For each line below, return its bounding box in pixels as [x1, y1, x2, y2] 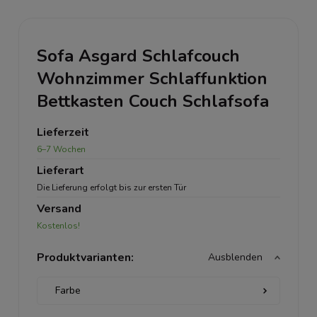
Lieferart [37, 163, 84, 178]
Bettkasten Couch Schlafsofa [37, 90, 269, 113]
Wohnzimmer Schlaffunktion [37, 67, 267, 90]
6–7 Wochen [37, 144, 86, 155]
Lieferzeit [37, 125, 89, 140]
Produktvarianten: [37, 250, 134, 265]
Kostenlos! [37, 220, 80, 231]
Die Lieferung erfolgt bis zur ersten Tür [37, 182, 186, 193]
